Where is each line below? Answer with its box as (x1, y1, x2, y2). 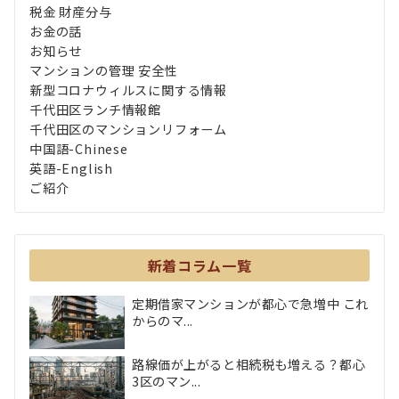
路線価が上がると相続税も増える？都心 (132, 355, 366, 374)
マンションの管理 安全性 (29, 61, 178, 80)
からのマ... (132, 312, 193, 330)
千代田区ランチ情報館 (29, 101, 162, 119)
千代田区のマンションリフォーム (29, 120, 227, 139)
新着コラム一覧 (147, 255, 252, 277)
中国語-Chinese (29, 140, 128, 159)
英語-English (29, 159, 113, 178)
